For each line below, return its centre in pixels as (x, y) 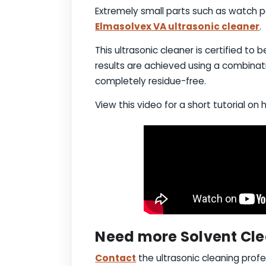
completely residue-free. (151, 81)
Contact (116, 258)
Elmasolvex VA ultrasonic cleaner (178, 27)
